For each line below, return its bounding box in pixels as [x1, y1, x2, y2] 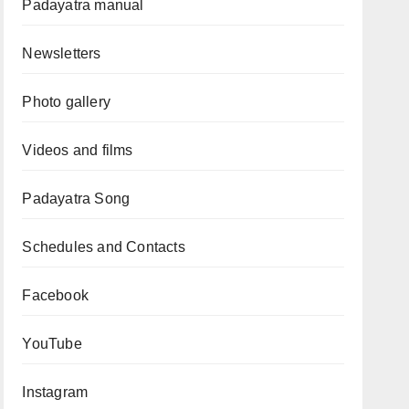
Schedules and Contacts [22, 239, 185, 255]
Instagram [22, 384, 89, 400]
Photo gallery [22, 94, 110, 110]
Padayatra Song [22, 191, 131, 206]
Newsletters [22, 46, 101, 61]
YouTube [22, 336, 82, 351]
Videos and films [22, 142, 133, 158]
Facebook [22, 288, 89, 303]
